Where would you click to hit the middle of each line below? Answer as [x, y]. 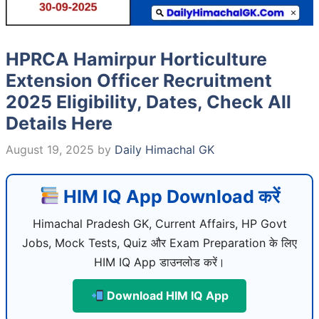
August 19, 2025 [50, 149]
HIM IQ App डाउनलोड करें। [159, 262]
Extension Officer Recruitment [139, 80]
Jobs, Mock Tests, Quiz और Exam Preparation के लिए [159, 242]
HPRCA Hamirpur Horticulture [136, 59]
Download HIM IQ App [166, 295]
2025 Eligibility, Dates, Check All [148, 101]
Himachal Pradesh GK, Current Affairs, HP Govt [159, 223]
